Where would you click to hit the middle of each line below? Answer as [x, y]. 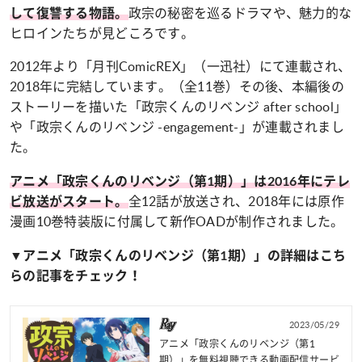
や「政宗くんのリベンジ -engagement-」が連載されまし [177, 127]
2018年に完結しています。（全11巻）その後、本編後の [177, 87]
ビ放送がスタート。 [69, 201]
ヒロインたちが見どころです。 [102, 34]
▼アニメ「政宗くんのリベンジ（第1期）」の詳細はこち [178, 255]
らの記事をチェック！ [76, 276]
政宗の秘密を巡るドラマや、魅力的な [240, 13]
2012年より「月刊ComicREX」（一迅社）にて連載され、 [181, 67]
